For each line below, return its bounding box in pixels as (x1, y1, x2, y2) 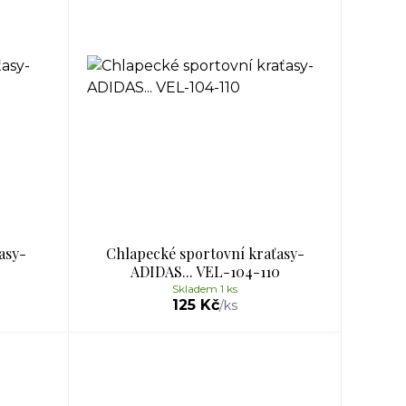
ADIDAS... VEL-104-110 (130, 262, 280, 281)
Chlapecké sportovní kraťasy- (105, 244, 304, 263)
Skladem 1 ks (172, 282, 237, 295)
